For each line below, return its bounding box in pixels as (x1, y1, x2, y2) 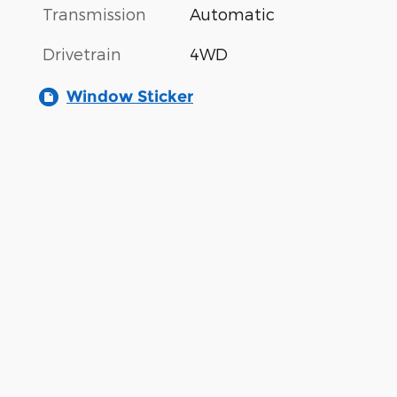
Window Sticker (66, 87, 193, 107)
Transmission (43, 4, 146, 24)
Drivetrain (43, 44, 121, 64)
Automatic (190, 4, 276, 24)
